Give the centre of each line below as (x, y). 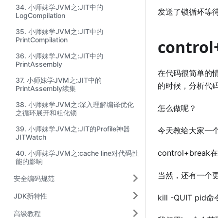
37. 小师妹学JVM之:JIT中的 (59, 80)
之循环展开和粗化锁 (46, 113)
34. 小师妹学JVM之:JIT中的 (59, 7)
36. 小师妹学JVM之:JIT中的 (59, 56)
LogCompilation (40, 15)
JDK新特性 (30, 196)
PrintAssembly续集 (46, 88)
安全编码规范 (34, 178)
